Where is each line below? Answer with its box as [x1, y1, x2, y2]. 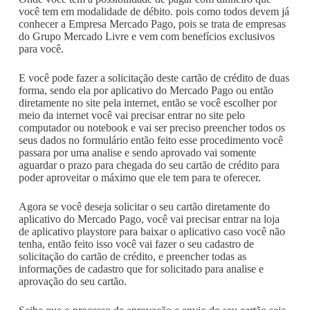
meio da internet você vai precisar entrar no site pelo [18, 109, 245, 121]
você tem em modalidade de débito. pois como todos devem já [18, 6, 289, 17]
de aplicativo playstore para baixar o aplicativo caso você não [18, 226, 285, 237]
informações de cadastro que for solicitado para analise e [18, 263, 264, 275]
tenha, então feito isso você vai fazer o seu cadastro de [18, 238, 254, 250]
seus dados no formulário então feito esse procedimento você [18, 134, 283, 146]
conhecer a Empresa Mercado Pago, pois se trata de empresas [18, 18, 286, 30]
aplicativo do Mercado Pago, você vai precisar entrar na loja [18, 213, 280, 225]
